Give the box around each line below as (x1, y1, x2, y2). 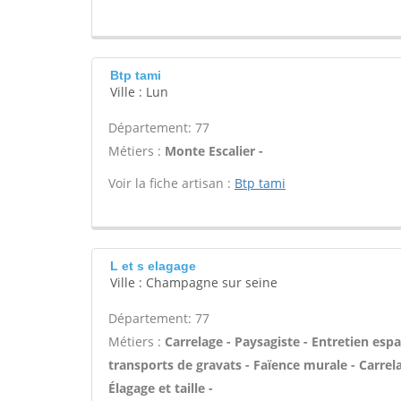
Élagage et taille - (108, 380, 213, 397)
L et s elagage (110, 259, 196, 273)
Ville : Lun (110, 83, 168, 100)
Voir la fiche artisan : (108, 175, 235, 192)
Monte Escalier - (165, 142, 263, 159)
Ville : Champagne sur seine (110, 274, 277, 291)
